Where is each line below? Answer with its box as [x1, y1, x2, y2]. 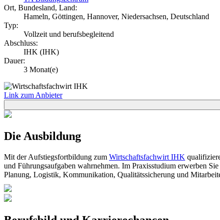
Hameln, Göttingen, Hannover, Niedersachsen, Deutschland [24, 12, 209, 21]
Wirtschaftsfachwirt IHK [109, 152, 185, 161]
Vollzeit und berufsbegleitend [24, 29, 114, 38]
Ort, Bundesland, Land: [4, 3, 77, 12]
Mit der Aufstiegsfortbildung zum [4, 152, 109, 161]
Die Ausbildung [4, 129, 81, 142]
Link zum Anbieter [4, 90, 62, 99]
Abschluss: [4, 38, 38, 47]
